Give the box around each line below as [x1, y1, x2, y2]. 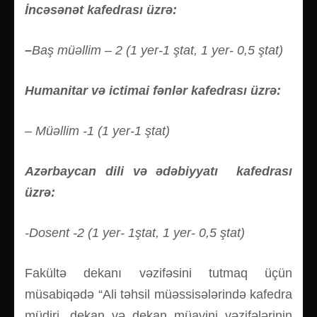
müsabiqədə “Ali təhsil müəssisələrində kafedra [25, 287, 292, 301]
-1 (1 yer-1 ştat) [83, 123, 170, 138]
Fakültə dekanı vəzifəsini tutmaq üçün [25, 265, 292, 280]
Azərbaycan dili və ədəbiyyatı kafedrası [25, 163, 292, 178]
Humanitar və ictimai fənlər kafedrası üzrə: [25, 83, 281, 98]
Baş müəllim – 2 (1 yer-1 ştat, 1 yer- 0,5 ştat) [32, 42, 283, 57]
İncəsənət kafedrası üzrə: [25, 2, 177, 17]
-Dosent [25, 225, 73, 240]
